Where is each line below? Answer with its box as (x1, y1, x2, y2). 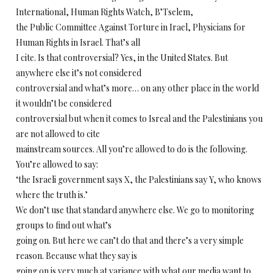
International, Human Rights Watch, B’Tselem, (16, 6, 193, 18)
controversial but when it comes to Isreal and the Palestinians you (16, 113, 263, 124)
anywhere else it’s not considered (16, 67, 141, 79)
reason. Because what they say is (16, 250, 137, 261)
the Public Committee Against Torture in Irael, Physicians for (16, 21, 246, 33)
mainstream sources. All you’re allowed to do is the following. (16, 143, 247, 155)
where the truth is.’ (16, 189, 88, 200)
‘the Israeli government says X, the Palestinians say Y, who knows (16, 174, 261, 185)
